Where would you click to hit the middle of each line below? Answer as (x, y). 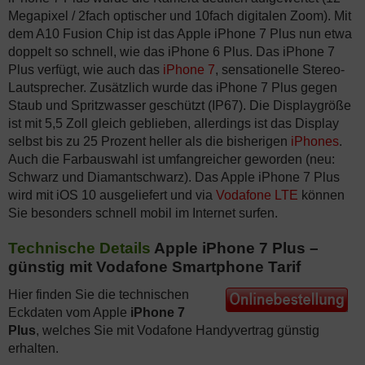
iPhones (315, 141)
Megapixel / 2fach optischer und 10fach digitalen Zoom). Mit (180, 16)
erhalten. (33, 348)
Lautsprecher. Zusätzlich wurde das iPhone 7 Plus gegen (173, 88)
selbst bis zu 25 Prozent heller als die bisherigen (150, 141)
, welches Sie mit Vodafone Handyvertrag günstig (178, 330)
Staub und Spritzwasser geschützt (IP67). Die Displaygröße (180, 106)
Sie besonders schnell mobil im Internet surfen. (143, 213)
